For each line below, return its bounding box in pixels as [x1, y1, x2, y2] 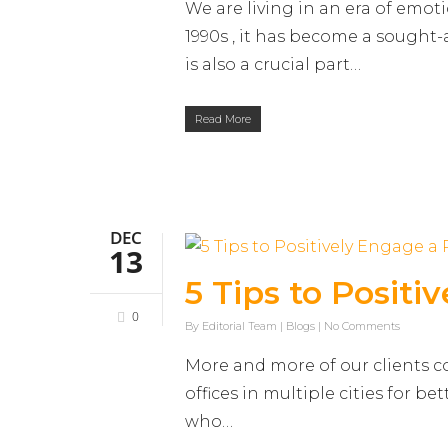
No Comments [324, 319, 400, 334]
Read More [195, 112, 251, 127]
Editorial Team [202, 319, 277, 334]
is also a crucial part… [185, 55, 361, 75]
